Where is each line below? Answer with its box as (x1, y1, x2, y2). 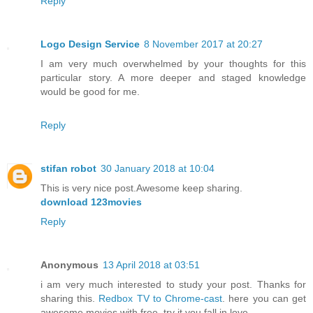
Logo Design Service (41, 38, 140, 50)
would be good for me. (41, 86, 140, 98)
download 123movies (41, 196, 142, 208)
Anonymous (41, 259, 99, 271)
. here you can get (222, 293, 307, 305)
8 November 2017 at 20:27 (144, 38, 263, 50)
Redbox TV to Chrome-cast (99, 293, 223, 305)
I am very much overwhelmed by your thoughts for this (41, 58, 306, 70)
